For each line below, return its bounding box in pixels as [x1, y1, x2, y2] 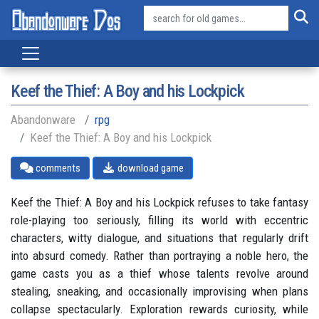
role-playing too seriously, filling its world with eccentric [11, 213, 308, 227]
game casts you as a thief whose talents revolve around [11, 266, 308, 281]
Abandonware [11, 113, 75, 127]
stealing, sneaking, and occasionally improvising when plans [11, 284, 308, 298]
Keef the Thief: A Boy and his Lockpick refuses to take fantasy [11, 195, 308, 209]
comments [33, 162, 80, 174]
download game [115, 162, 184, 174]
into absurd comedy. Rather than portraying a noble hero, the [11, 249, 308, 263]
